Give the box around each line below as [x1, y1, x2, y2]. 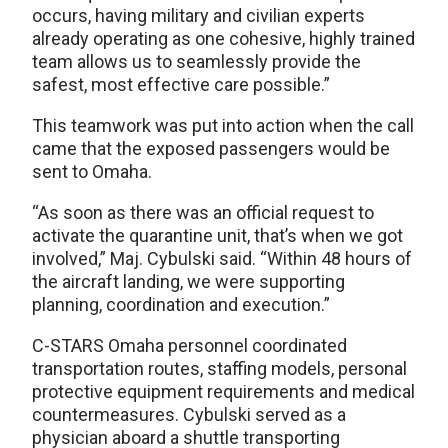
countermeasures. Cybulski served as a [32, 403, 346, 425]
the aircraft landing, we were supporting [32, 270, 345, 292]
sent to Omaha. [32, 160, 152, 182]
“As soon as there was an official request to [32, 201, 374, 223]
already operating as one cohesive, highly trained [32, 27, 415, 49]
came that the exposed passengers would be [32, 137, 390, 159]
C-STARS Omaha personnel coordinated [32, 334, 347, 356]
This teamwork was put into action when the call [32, 114, 414, 136]
